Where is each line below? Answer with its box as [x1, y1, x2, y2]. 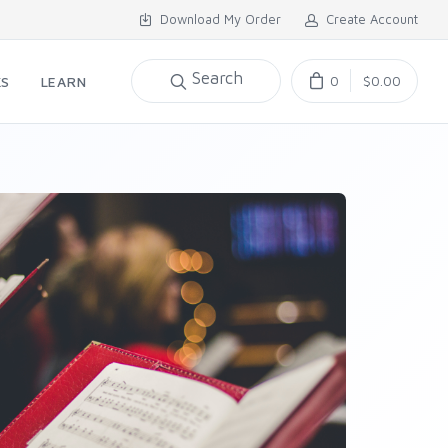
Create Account [318, 11, 418, 27]
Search [191, 68, 243, 89]
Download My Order [152, 11, 281, 27]
